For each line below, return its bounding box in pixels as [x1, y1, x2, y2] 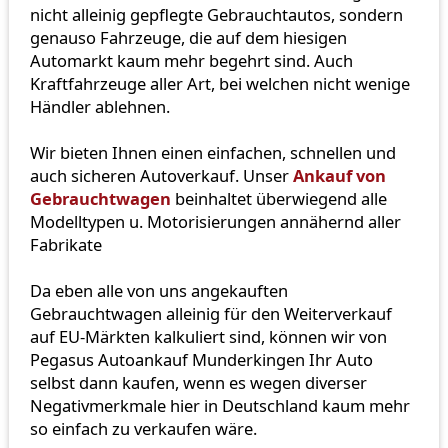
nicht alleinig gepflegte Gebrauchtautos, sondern [29, 2, 403, 26]
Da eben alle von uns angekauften [29, 278, 288, 302]
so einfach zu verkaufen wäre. [29, 416, 257, 440]
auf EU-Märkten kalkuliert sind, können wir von [29, 324, 387, 348]
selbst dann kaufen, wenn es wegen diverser [29, 370, 367, 394]
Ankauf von [292, 163, 386, 187]
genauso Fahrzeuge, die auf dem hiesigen [29, 25, 347, 49]
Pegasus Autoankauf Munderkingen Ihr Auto [29, 347, 373, 371]
